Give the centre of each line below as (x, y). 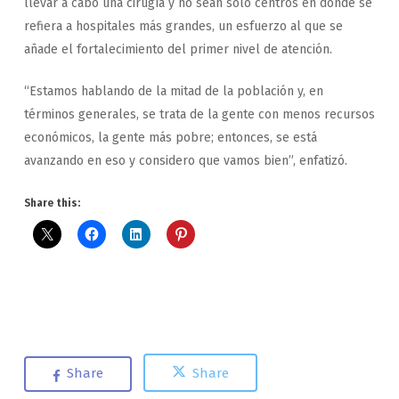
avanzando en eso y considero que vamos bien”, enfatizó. (185, 160)
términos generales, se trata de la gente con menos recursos (199, 114)
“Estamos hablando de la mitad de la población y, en (173, 91)
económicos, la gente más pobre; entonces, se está (170, 137)
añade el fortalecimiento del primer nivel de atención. (178, 49)
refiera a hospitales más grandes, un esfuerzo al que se (183, 26)
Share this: (52, 203)
